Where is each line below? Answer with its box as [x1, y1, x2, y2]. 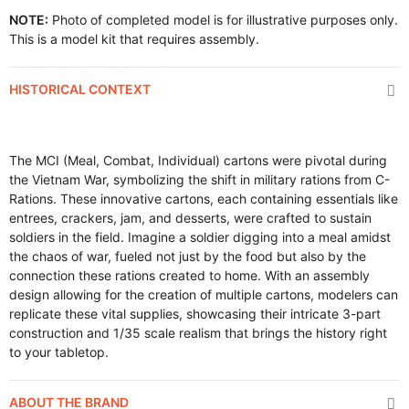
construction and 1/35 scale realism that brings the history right [9, 325, 387, 341]
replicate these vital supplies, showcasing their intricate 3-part [9, 306, 381, 321]
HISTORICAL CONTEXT [9, 81, 151, 97]
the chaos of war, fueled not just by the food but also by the [9, 248, 366, 264]
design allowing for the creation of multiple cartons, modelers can [9, 287, 398, 302]
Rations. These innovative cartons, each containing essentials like [9, 191, 398, 206]
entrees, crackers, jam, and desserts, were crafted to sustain [9, 210, 372, 225]
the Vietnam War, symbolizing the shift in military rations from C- [9, 172, 390, 187]
